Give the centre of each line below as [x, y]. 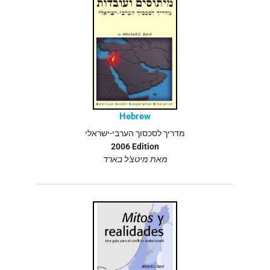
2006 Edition [135, 146]
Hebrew [135, 117]
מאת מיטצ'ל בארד [135, 159]
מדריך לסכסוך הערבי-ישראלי [135, 133]
